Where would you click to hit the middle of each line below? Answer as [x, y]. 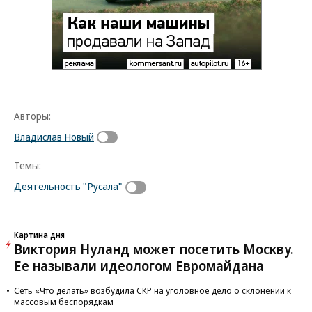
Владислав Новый [54, 136]
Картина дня [39, 235]
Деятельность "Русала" [68, 186]
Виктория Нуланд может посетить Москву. [154, 249]
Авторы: [32, 115]
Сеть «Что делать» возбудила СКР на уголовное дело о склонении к [153, 291]
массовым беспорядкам [64, 302]
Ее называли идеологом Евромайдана [139, 266]
